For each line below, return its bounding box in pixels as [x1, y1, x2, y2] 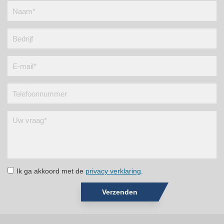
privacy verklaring [85, 167, 141, 175]
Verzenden [102, 188, 137, 196]
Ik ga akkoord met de [16, 167, 85, 175]
